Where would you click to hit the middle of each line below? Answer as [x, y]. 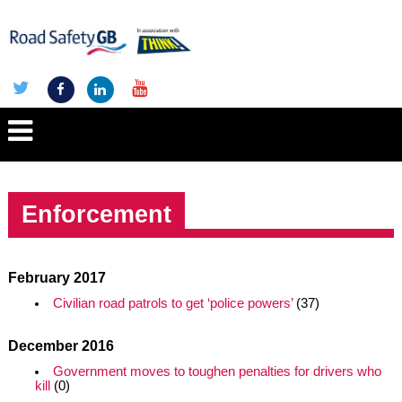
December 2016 [61, 346]
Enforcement [96, 214]
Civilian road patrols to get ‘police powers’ [172, 303]
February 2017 [57, 278]
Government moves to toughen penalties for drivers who [217, 371]
